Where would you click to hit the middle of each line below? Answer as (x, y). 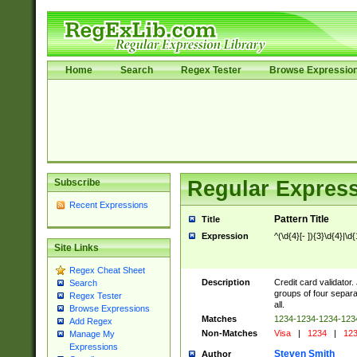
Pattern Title (301, 219)
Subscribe (77, 182)
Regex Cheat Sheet (107, 271)
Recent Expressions (108, 205)
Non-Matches (229, 333)
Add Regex (90, 322)
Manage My (92, 334)
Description (226, 282)
